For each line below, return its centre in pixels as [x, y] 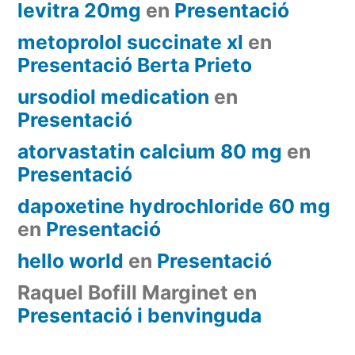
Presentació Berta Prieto [135, 65]
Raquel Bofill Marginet [123, 292]
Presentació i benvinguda [139, 315]
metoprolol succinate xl [130, 42]
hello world [71, 260]
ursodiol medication [113, 96]
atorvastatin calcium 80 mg [150, 151]
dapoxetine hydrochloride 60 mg [174, 206]
